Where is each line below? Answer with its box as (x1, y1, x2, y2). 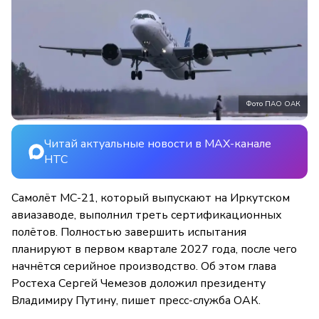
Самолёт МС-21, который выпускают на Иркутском (11, 189, 290, 206)
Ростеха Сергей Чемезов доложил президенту (11, 275, 266, 291)
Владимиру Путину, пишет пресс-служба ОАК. (11, 292, 261, 308)
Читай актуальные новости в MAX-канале (44, 135, 271, 152)
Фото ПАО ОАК (246, 98, 300, 109)
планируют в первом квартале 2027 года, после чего (11, 241, 297, 257)
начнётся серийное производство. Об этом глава (11, 258, 276, 274)
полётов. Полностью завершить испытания (11, 224, 246, 240)
